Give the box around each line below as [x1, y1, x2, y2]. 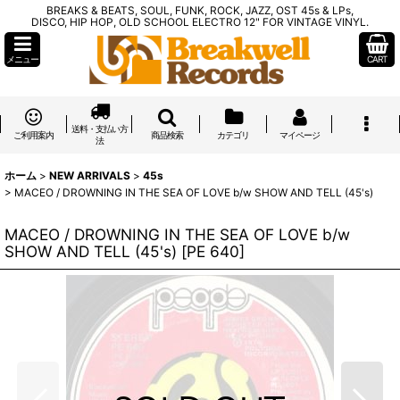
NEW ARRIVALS [49, 169, 130, 182]
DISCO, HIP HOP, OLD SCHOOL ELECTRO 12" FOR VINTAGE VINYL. [31, 15, 369, 29]
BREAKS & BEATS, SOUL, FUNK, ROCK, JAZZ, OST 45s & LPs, [46, 4, 354, 17]
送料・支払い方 [71, 123, 129, 134]
